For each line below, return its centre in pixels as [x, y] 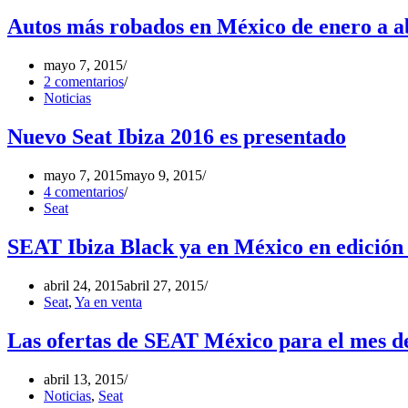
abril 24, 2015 [84, 285]
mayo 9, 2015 [163, 176]
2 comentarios [84, 82]
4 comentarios [84, 192]
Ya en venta [108, 301]
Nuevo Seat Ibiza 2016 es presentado [177, 137]
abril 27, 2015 [164, 285]
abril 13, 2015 [84, 379]
